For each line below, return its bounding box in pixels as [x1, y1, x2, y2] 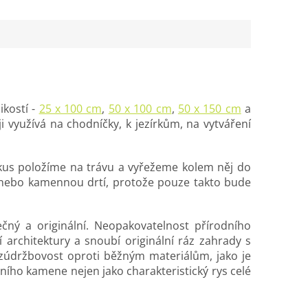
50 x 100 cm [108, 100, 172, 116]
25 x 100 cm [38, 100, 102, 116]
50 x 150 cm [177, 100, 241, 116]
